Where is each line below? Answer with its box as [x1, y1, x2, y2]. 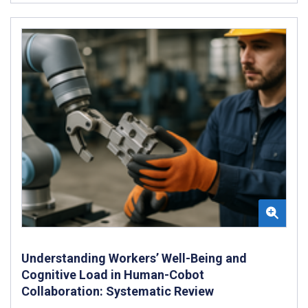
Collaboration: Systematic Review [21, 284, 214, 299]
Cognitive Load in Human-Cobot [21, 267, 204, 283]
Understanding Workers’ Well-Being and [21, 251, 247, 266]
